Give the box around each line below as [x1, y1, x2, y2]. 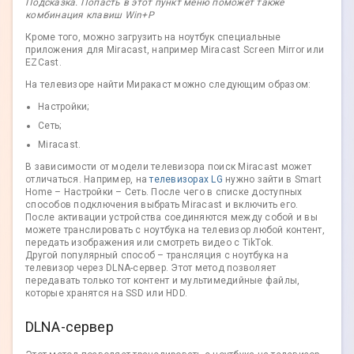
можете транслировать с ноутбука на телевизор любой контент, [25, 224, 325, 235]
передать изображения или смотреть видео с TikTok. [25, 236, 274, 248]
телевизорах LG [149, 173, 223, 185]
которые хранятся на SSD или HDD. [25, 287, 187, 299]
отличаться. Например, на [25, 173, 150, 185]
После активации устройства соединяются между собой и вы [25, 211, 318, 223]
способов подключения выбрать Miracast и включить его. [25, 198, 299, 210]
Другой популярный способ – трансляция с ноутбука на [25, 249, 288, 261]
